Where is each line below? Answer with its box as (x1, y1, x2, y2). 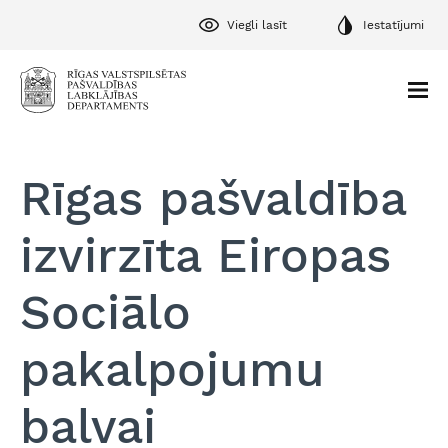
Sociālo (20, 284, 191, 341)
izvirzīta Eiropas (20, 227, 391, 284)
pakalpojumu (20, 341, 325, 398)
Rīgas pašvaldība (20, 170, 406, 227)
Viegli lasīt (227, 17, 287, 32)
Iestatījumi (363, 17, 424, 32)
